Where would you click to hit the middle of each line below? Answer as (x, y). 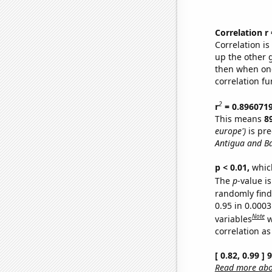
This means (239, 118)
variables (233, 219)
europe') (230, 131)
